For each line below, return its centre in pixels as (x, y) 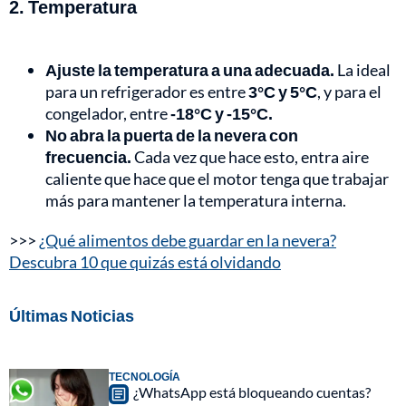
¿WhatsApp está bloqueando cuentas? (252, 392)
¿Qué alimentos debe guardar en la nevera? (188, 241)
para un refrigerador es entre (145, 92)
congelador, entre (106, 114)
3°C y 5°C (281, 92)
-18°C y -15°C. (220, 114)
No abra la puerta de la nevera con (172, 135)
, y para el (349, 92)
